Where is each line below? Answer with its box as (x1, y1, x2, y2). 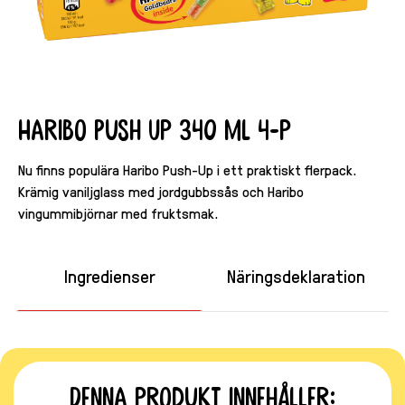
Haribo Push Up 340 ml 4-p (18, 117, 291, 146)
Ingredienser (63, 263, 155, 287)
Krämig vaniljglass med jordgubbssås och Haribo (18, 182, 304, 201)
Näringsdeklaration (226, 263, 365, 287)
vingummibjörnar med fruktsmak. (18, 203, 218, 222)
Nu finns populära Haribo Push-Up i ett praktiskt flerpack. (18, 160, 356, 179)
